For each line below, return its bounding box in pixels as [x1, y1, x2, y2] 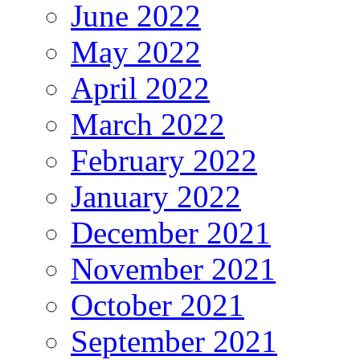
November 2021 [71, 251, 276, 286]
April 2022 [71, 70, 210, 105]
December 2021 [71, 215, 271, 250]
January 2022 [71, 178, 241, 214]
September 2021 [71, 323, 277, 358]
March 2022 [71, 106, 225, 141]
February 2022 [71, 142, 257, 178]
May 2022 [71, 34, 201, 69]
